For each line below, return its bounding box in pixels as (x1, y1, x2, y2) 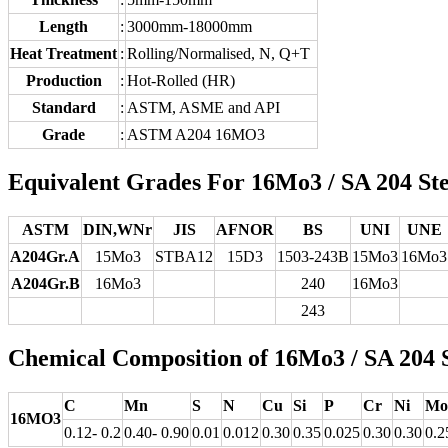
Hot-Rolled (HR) (127, 71, 235, 89)
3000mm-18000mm (127, 17, 252, 35)
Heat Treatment (10, 44, 117, 62)
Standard (31, 98, 96, 116)
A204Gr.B (10, 274, 80, 292)
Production (25, 71, 102, 89)
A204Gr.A (10, 247, 80, 265)
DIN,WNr (83, 220, 152, 238)
